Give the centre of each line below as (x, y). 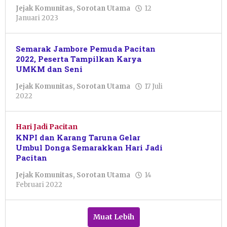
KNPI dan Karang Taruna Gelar (78, 138)
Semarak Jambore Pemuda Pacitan (86, 49)
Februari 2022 (39, 185)
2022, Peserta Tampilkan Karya (79, 59)
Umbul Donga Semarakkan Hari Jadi (89, 148)
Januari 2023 (37, 18)
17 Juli (154, 87)
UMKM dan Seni (49, 69)
